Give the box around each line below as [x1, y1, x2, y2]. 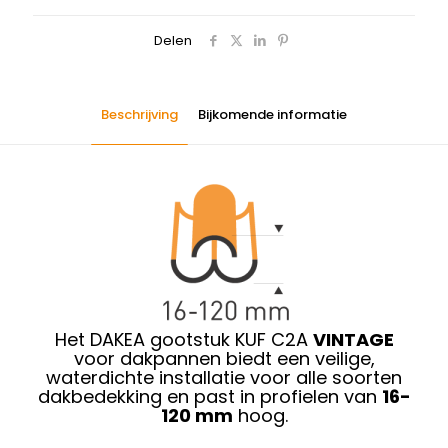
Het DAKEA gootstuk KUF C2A [54, 326, 313, 352]
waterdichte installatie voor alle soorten [46, 364, 402, 390]
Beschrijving [101, 104, 178, 124]
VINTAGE [312, 326, 394, 352]
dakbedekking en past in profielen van [37, 383, 382, 409]
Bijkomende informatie [198, 104, 347, 124]
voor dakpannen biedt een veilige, [73, 345, 375, 371]
